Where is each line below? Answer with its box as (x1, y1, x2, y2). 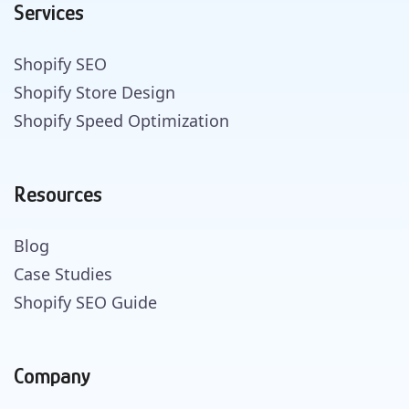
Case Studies (14, 262, 112, 285)
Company (14, 362, 90, 388)
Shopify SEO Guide (14, 290, 157, 313)
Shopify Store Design (14, 80, 175, 103)
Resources (14, 181, 102, 206)
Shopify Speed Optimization (14, 109, 229, 131)
